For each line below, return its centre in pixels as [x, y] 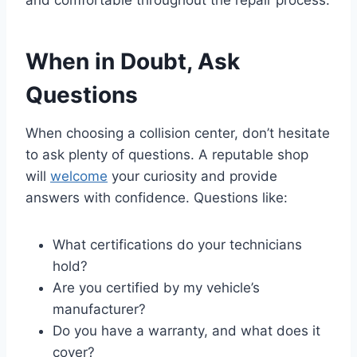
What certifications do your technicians [177, 244]
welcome [79, 176]
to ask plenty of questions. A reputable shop [167, 154]
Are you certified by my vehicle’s [156, 287]
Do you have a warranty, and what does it [186, 330]
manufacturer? [99, 309]
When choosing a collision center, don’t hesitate [178, 133]
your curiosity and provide [192, 176]
